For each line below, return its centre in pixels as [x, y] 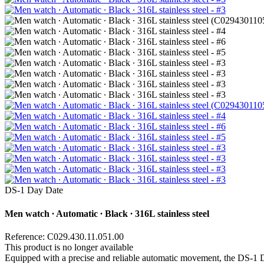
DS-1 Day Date [34, 190]
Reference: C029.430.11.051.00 [64, 236]
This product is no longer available [69, 247]
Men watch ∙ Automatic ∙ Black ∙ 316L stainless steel [107, 213]
